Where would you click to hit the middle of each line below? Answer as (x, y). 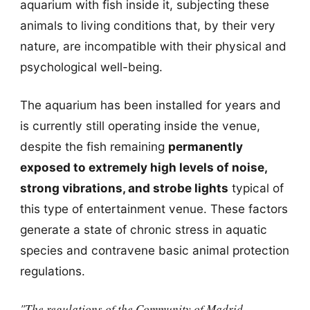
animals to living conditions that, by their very (147, 25)
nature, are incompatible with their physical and (153, 46)
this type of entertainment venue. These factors (154, 209)
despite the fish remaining (94, 147)
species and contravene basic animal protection (154, 250)
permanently (205, 147)
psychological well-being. (91, 66)
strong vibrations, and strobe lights (124, 188)
